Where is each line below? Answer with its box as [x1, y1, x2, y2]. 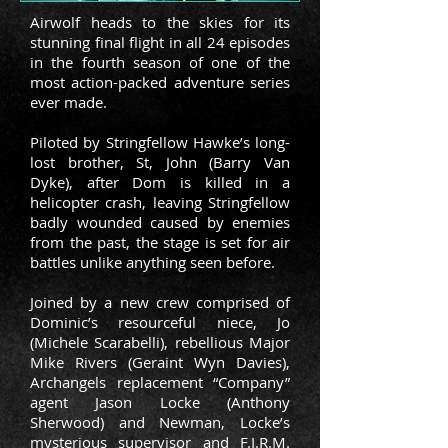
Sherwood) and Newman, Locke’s [30, 412, 290, 432]
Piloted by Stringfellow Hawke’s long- [30, 132, 290, 152]
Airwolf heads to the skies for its [30, 12, 290, 32]
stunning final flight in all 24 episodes [30, 32, 290, 52]
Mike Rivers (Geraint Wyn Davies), [30, 352, 290, 372]
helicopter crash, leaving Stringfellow [30, 192, 290, 212]
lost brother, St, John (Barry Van [30, 152, 290, 172]
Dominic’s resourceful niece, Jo [30, 312, 290, 332]
